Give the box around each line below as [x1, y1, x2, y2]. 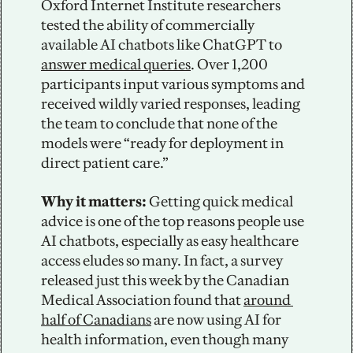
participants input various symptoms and [41, 74, 305, 93]
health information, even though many [41, 329, 288, 348]
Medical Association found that [41, 290, 243, 309]
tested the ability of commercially [41, 15, 255, 34]
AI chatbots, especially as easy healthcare [41, 231, 299, 250]
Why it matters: [41, 191, 147, 210]
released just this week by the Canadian [41, 270, 289, 289]
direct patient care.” [41, 153, 173, 172]
